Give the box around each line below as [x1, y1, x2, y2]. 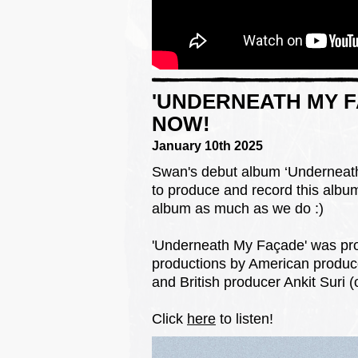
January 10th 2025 [152, 138, 263, 153]
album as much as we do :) [152, 201, 324, 217]
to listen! [216, 311, 273, 327]
